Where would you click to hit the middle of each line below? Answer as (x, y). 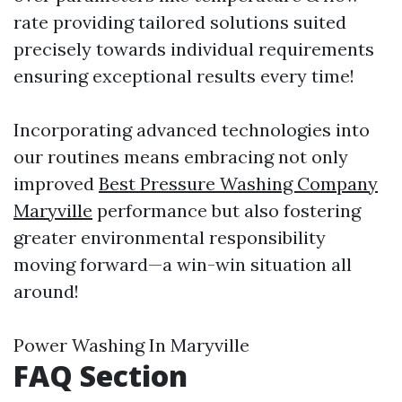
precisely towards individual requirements (194, 49)
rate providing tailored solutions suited (180, 22)
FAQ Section (100, 376)
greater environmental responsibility (170, 237)
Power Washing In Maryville (131, 345)
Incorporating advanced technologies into (192, 130)
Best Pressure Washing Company (238, 184)
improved (56, 184)
